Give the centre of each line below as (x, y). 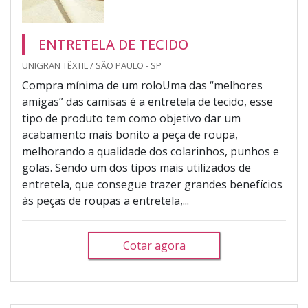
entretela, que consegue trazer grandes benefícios (152, 184)
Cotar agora (154, 245)
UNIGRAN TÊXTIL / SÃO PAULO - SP (92, 65)
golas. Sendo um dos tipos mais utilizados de (136, 168)
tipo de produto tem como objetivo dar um (131, 118)
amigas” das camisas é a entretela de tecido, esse (147, 102)
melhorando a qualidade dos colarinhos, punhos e (151, 151)
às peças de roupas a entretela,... (106, 201)
